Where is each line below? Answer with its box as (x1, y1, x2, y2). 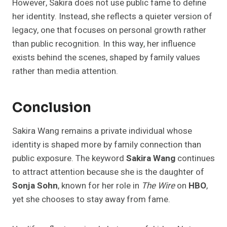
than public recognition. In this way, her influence (12, 37, 196, 51)
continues (175, 152, 215, 165)
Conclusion (12, 99, 91, 117)
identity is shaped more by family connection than (12, 138, 201, 152)
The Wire (141, 179, 175, 193)
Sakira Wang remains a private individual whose (12, 125, 192, 138)
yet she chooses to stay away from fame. (12, 193, 170, 206)
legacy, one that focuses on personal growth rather (12, 24, 206, 37)
